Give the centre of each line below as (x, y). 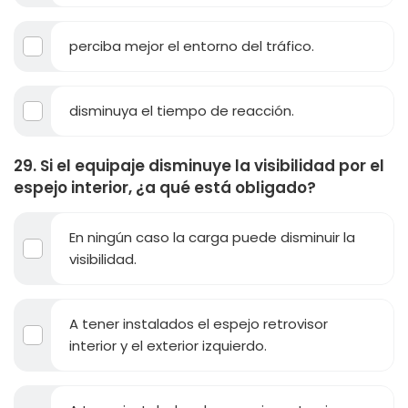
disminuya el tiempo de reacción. (182, 111)
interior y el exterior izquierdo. (168, 346)
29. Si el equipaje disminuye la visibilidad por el (199, 166)
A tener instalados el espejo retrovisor (199, 324)
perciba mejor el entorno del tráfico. (192, 46)
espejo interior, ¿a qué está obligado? (165, 188)
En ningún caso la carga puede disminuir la (212, 237)
